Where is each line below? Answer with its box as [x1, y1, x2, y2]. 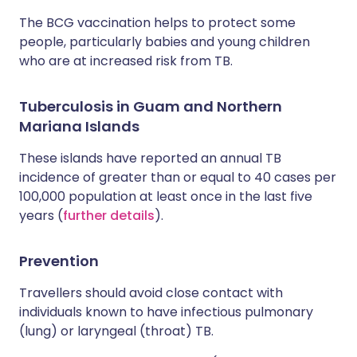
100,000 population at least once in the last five [19, 187, 312, 206]
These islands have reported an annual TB [19, 149, 281, 167]
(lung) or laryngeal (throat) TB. [19, 322, 214, 340]
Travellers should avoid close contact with [19, 284, 283, 302]
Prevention [19, 251, 99, 271]
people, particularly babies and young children [19, 33, 310, 51]
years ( [19, 206, 63, 225]
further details [63, 206, 155, 225]
